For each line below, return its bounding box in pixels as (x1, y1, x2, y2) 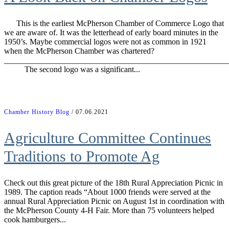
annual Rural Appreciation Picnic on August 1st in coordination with (4, 197, 224, 206)
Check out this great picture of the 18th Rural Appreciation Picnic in (4, 178, 223, 188)
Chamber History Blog (4, 108, 70, 116)
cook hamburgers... (4, 215, 66, 224)
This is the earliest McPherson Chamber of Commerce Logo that (4, 19, 224, 28)
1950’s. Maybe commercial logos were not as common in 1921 (4, 37, 207, 47)
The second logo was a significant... (4, 65, 140, 74)
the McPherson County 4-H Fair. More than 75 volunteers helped (4, 206, 214, 215)
